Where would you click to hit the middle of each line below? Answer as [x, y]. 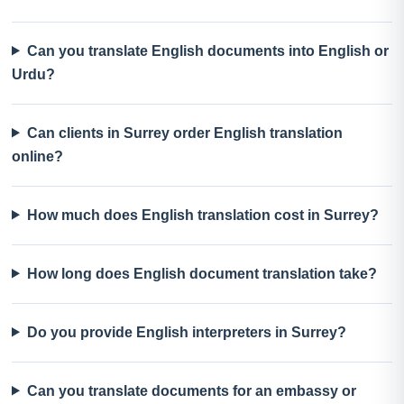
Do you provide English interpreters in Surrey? [186, 332]
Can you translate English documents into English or [207, 50]
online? [37, 156]
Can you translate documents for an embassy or [191, 390]
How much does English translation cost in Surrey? [202, 215]
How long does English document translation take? [202, 273]
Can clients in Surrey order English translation [184, 133]
